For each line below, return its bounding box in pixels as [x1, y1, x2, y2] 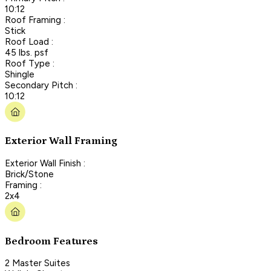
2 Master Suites [5, 258, 70, 269]
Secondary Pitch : [5, 79, 77, 91]
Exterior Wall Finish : [5, 157, 85, 169]
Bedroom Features [5, 235, 98, 247]
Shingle [5, 68, 34, 80]
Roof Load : [5, 36, 53, 47]
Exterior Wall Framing [5, 135, 117, 148]
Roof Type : [5, 57, 54, 69]
